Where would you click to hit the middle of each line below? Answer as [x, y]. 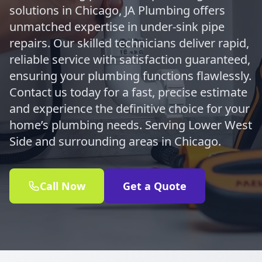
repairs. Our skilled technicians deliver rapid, [129, 43]
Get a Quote [155, 186]
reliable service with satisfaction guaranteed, [130, 59]
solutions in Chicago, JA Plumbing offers [117, 10]
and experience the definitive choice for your [130, 108]
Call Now [63, 186]
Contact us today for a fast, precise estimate [128, 92]
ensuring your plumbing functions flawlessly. [130, 76]
